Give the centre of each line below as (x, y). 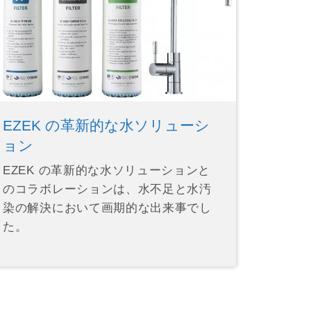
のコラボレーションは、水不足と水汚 (107, 189)
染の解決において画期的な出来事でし (107, 208)
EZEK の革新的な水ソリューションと (107, 170)
